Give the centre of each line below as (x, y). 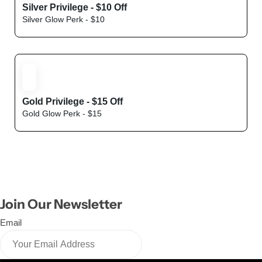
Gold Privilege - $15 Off (73, 101)
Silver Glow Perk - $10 (63, 19)
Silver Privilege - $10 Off (75, 7)
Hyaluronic (126, 89)
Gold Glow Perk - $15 (62, 113)
